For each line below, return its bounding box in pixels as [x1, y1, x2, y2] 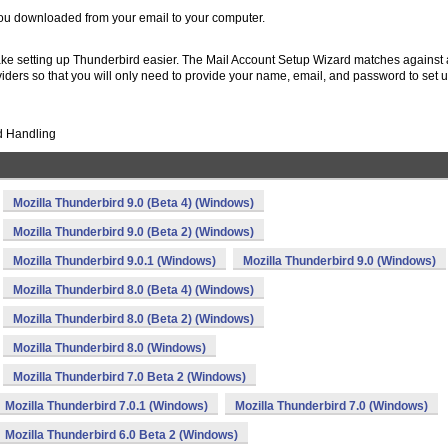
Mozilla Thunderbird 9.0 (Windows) [243, 254, 436, 268]
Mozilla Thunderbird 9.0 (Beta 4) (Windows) [13, 196, 254, 210]
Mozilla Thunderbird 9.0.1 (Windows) [13, 254, 216, 268]
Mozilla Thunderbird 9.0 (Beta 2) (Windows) [13, 225, 254, 239]
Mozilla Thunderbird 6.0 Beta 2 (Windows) [5, 428, 238, 442]
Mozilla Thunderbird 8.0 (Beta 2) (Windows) [13, 312, 254, 326]
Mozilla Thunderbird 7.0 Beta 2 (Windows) [13, 370, 246, 384]
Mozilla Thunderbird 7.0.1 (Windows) [5, 399, 208, 413]
